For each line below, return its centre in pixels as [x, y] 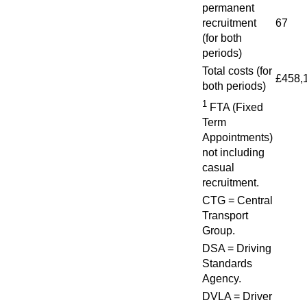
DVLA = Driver [237, 296]
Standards [227, 263]
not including [233, 153]
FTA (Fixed [235, 108]
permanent [228, 8]
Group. [219, 231]
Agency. [222, 279]
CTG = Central [237, 200]
